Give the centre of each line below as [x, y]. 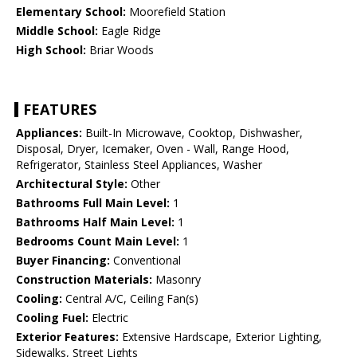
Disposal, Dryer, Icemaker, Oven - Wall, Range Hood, [153, 149]
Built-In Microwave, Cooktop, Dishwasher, [192, 133]
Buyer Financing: [63, 261]
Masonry [177, 280]
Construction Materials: [84, 280]
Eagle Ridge [129, 31]
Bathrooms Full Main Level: [93, 203]
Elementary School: [71, 12]
